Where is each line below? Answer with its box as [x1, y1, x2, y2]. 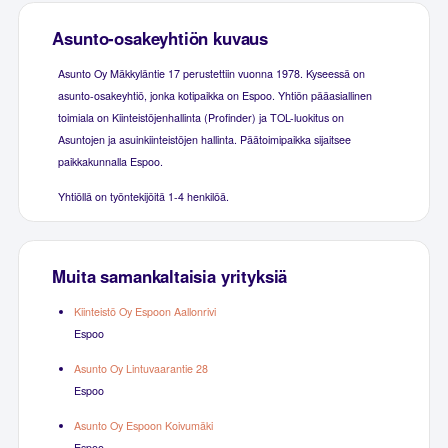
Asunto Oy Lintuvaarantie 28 [73, 360, 208, 376]
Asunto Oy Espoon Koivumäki [73, 417, 213, 433]
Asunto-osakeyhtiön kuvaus [52, 25, 269, 50]
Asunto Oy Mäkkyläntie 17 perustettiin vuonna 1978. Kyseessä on [57, 65, 365, 81]
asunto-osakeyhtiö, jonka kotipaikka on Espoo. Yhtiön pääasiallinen [57, 87, 372, 103]
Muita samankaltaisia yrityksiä [52, 263, 288, 288]
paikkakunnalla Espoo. [57, 153, 163, 169]
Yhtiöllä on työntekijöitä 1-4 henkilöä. [57, 188, 229, 204]
